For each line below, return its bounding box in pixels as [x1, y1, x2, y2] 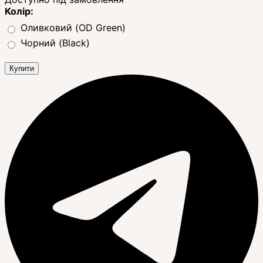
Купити [9, 63, 34, 73]
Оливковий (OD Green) [21, 21, 126, 33]
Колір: [5, 5, 33, 17]
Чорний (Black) [21, 36, 90, 49]
